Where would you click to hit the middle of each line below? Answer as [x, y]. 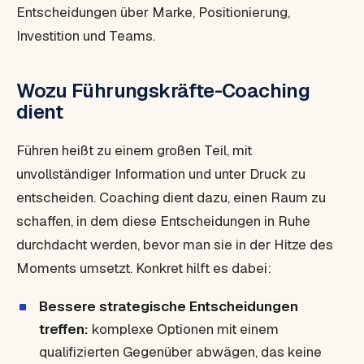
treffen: [64, 329]
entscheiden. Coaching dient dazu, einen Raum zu [171, 197]
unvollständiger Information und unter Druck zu [161, 174]
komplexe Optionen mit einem [184, 329]
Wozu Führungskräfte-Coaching [163, 91]
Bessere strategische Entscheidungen [169, 306]
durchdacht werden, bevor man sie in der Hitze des [175, 245]
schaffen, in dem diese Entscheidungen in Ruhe [163, 221]
